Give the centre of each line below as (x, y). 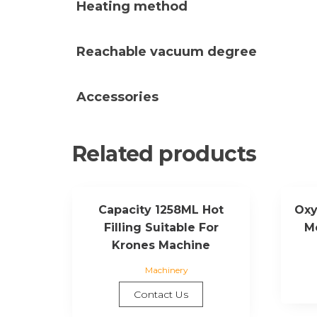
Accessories (117, 97)
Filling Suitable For (161, 227)
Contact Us (161, 294)
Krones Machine (161, 245)
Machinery (166, 270)
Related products (165, 154)
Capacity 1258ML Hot (161, 209)
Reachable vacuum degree (167, 51)
